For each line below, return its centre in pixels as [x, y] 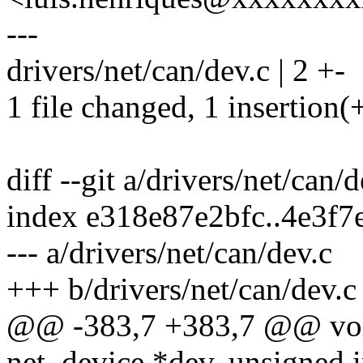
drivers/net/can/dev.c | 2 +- [176, 70]
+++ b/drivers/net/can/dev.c [181, 289]
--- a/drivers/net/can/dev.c [169, 253]
